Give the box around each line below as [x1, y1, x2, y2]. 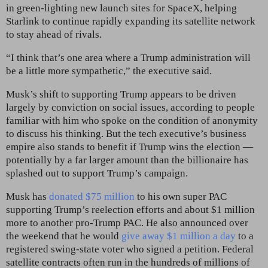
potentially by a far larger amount [6, 154, 148, 166]
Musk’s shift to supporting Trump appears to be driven [6, 88, 236, 100]
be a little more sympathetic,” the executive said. [6, 65, 212, 77]
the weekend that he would [6, 230, 121, 242]
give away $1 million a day [121, 230, 236, 242]
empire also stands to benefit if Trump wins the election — [6, 141, 253, 153]
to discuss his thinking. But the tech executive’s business [6, 127, 246, 139]
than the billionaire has [151, 154, 248, 166]
